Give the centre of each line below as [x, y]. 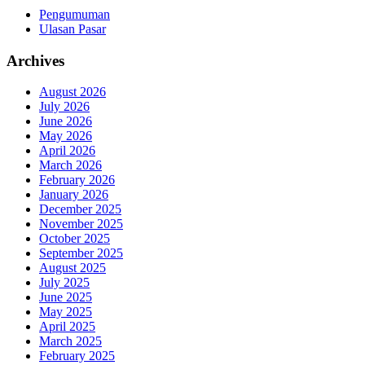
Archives [35, 60]
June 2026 [66, 121]
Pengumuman [75, 14]
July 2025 [64, 283]
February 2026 [77, 180]
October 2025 [75, 239]
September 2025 [81, 253]
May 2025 [66, 312]
